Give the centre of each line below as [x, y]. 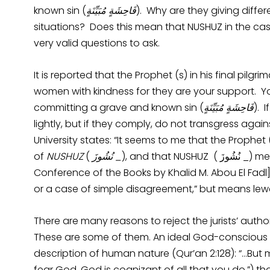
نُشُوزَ [102, 156]
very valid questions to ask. [97, 43]
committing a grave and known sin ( [119, 107]
